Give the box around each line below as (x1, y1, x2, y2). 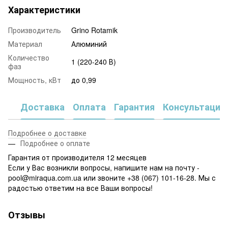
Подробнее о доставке (8, 127, 87, 138)
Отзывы (8, 208, 45, 221)
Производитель (8, 24, 61, 35)
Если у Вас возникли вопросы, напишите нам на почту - (8, 162, 199, 173)
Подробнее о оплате (20, 137, 90, 148)
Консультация (163, 100, 225, 114)
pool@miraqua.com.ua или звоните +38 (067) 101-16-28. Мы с (8, 172, 216, 183)
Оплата (73, 100, 106, 114)
